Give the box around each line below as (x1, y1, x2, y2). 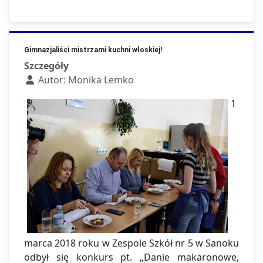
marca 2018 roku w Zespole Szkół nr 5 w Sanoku (24, 237, 239, 250)
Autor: (36, 73, 68, 87)
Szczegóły (24, 59, 69, 73)
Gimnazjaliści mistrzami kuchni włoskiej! (24, 46, 162, 55)
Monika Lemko (68, 73, 134, 87)
